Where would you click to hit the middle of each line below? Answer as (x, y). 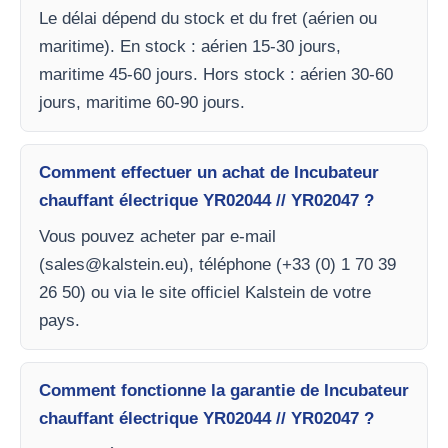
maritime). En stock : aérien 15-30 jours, (190, 46)
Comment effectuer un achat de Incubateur (209, 172)
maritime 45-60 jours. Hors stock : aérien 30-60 (216, 74)
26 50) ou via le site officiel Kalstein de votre (205, 292)
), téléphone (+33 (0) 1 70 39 (289, 264)
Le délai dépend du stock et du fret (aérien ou (208, 18)
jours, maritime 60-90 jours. (142, 102)
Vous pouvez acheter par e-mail (157, 236)
